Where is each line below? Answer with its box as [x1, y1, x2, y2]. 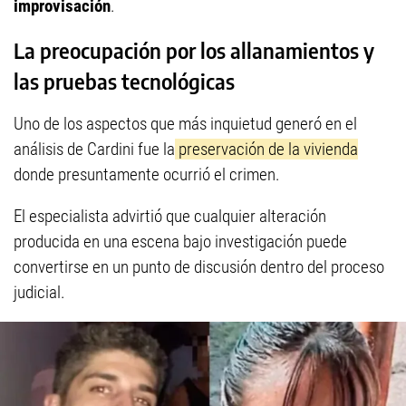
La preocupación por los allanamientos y [14, 36, 374, 63]
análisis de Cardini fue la [14, 138, 175, 159]
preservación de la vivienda [175, 138, 358, 159]
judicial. [14, 281, 65, 303]
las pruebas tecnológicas [14, 67, 235, 94]
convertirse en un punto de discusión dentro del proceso [14, 256, 384, 277]
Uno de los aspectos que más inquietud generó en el [14, 112, 357, 134]
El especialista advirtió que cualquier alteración [14, 205, 326, 227]
